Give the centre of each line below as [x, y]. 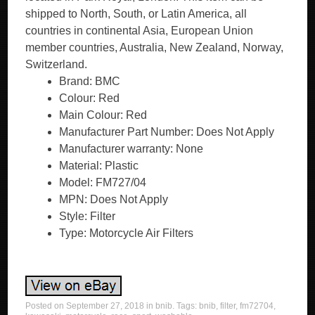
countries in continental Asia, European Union [140, 31]
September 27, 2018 [105, 306]
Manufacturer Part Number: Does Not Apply [167, 132]
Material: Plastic [99, 166]
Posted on [46, 306]
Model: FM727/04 [103, 182]
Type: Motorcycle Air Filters [127, 233]
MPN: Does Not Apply [114, 199]
